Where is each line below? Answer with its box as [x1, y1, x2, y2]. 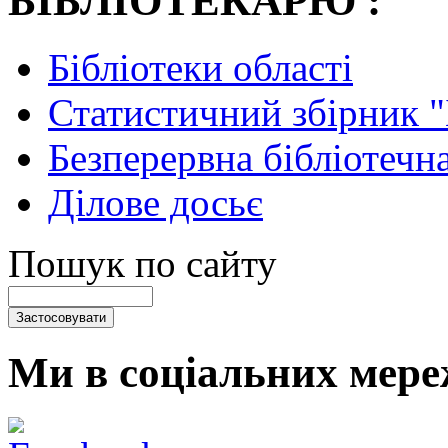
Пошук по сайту [8, 242, 277, 286]
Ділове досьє [48, 181, 263, 225]
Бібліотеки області [48, 46, 353, 90]
